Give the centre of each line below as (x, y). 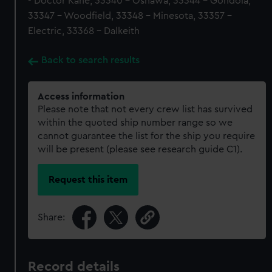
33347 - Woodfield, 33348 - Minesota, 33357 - (130, 16)
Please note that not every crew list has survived (145, 109)
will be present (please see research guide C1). (140, 149)
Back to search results (91, 60)
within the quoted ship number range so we (135, 123)
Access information (81, 97)
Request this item (88, 179)
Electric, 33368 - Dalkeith (84, 31)
